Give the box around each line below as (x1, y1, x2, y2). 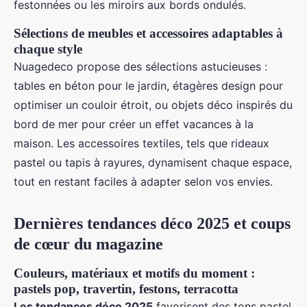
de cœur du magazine (14, 235, 163, 253)
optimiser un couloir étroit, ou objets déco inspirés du (14, 98, 293, 112)
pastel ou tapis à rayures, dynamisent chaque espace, (14, 156, 292, 169)
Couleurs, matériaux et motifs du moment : (14, 266, 255, 280)
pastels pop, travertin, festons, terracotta (14, 282, 238, 296)
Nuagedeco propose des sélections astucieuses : (14, 60, 267, 73)
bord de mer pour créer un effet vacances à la (14, 117, 254, 131)
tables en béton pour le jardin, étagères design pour (14, 79, 283, 93)
